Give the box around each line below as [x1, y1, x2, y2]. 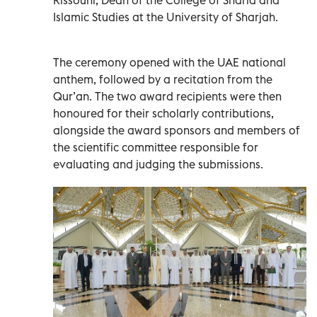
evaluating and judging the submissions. [53, 156, 266, 171]
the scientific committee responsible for [53, 139, 258, 154]
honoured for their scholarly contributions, [53, 105, 274, 120]
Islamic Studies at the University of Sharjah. [53, 9, 281, 24]
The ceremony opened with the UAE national [53, 54, 286, 69]
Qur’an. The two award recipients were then [53, 88, 282, 103]
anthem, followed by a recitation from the [53, 71, 272, 86]
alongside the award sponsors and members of [53, 122, 300, 137]
